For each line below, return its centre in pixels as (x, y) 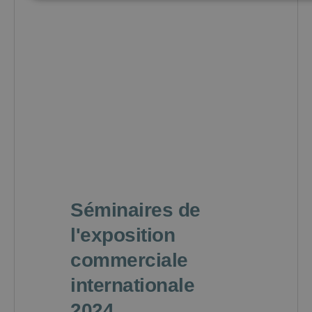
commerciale (129, 260)
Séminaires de (135, 210)
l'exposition (123, 235)
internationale (132, 286)
